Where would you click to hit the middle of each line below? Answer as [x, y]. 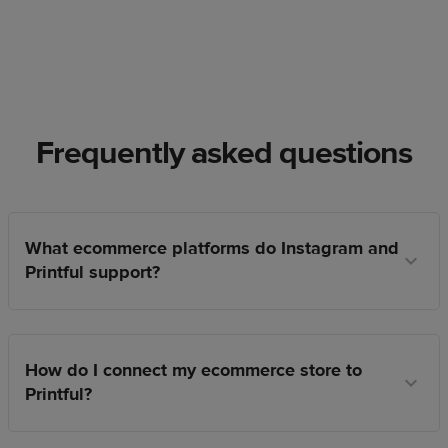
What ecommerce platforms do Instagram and [212, 249]
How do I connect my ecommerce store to [193, 371]
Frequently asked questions [224, 153]
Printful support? [92, 273]
